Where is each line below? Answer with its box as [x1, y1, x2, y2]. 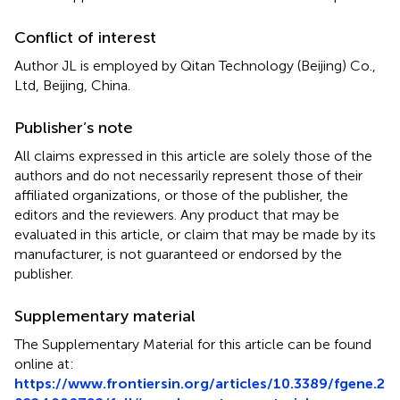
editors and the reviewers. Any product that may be [14, 205, 339, 223]
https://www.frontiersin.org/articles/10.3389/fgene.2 [14, 374, 385, 392]
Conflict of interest [14, 27, 156, 47]
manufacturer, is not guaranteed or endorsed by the [14, 245, 342, 262]
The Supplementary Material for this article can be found [14, 335, 371, 353]
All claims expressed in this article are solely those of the [14, 146, 372, 164]
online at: [14, 354, 74, 372]
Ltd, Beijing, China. [14, 76, 130, 94]
